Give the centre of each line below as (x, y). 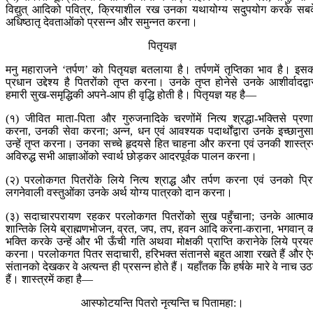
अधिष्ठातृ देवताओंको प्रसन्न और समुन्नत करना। (102, 22)
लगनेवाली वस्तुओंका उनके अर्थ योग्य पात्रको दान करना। (119, 193)
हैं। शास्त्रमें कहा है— (49, 279)
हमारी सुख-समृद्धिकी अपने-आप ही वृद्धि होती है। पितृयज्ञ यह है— (131, 95)
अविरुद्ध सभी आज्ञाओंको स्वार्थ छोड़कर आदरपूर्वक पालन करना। (131, 156)
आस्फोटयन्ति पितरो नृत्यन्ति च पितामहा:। (162, 303)
